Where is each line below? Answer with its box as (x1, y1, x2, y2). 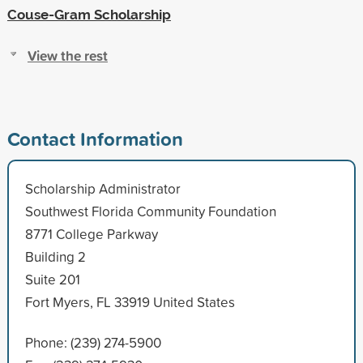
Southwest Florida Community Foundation (24, 201, 276, 220)
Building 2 (24, 246, 86, 266)
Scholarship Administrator (24, 178, 181, 198)
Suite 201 (24, 269, 80, 288)
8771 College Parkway (24, 224, 158, 243)
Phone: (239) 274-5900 (24, 332, 161, 352)
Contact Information (6, 124, 183, 152)
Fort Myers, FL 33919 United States (24, 292, 235, 311)
